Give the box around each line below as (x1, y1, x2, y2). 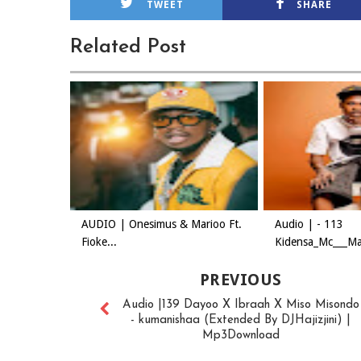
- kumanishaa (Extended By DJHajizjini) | (131, 314, 351, 326)
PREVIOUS (199, 270, 282, 289)
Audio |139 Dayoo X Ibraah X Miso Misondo (122, 299, 359, 311)
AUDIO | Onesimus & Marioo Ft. (81, 218, 242, 230)
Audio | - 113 (275, 218, 343, 230)
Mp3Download (201, 330, 280, 342)
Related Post (70, 37, 186, 57)
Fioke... (81, 235, 117, 248)
